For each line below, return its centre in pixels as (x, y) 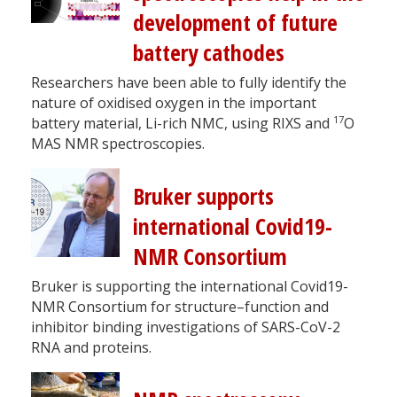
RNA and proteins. (91, 347)
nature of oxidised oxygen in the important (174, 102)
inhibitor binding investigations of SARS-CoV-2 (186, 327)
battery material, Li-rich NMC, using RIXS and (182, 123)
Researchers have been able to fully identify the (189, 82)
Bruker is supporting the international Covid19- (190, 286)
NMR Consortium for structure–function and (180, 306)
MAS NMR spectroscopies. (118, 143)
